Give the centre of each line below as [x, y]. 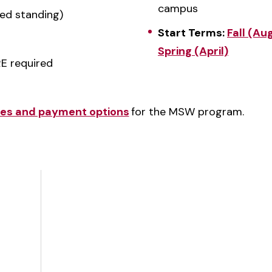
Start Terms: [192, 33]
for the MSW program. [186, 112]
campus [178, 8]
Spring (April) [193, 51]
